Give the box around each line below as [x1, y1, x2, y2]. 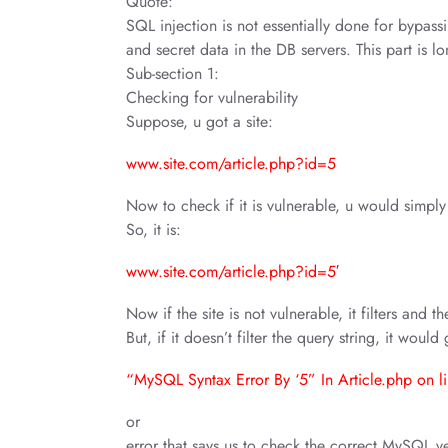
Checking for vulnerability [126, 86, 298, 109]
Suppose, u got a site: [126, 110, 273, 133]
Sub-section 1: [126, 62, 219, 85]
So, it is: [126, 218, 181, 241]
